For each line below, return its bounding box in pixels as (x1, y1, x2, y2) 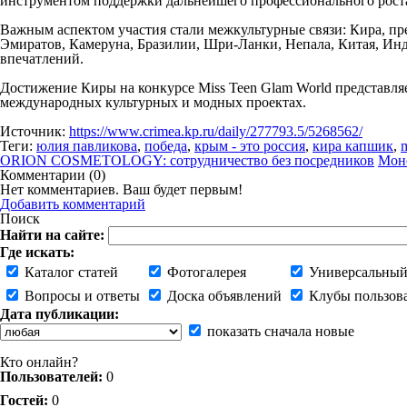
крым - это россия (194, 138, 305, 154)
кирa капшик (313, 138, 393, 154)
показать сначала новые (203, 323, 354, 339)
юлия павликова (36, 138, 137, 154)
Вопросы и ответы (21, 288, 140, 303)
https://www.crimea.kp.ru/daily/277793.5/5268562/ (69, 124, 362, 139)
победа (144, 138, 187, 154)
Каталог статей (21, 264, 118, 280)
